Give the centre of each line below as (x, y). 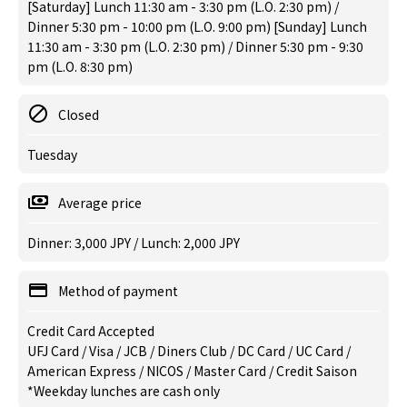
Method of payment (118, 291)
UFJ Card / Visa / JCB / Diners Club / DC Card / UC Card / (189, 351)
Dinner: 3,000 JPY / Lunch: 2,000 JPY (134, 243)
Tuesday (52, 154)
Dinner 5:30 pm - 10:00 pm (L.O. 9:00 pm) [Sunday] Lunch (197, 26)
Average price (100, 203)
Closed (79, 114)
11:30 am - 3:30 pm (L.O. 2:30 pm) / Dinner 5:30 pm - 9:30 (195, 46)
